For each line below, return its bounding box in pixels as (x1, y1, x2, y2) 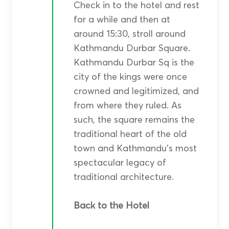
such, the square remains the (73, 113, 195, 125)
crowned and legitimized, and (73, 84, 199, 97)
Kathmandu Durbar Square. (73, 41, 190, 54)
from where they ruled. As (73, 99, 181, 111)
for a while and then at (73, 13, 170, 25)
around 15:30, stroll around (73, 27, 186, 39)
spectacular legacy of (73, 156, 166, 168)
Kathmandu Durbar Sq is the (73, 56, 194, 68)
